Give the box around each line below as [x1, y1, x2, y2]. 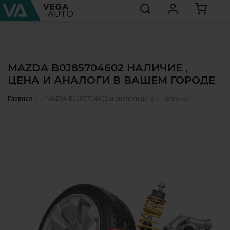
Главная [8, 95, 32, 102]
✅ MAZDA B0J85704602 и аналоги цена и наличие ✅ [40, 95, 193, 102]
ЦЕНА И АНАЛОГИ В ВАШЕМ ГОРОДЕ [8, 74, 215, 86]
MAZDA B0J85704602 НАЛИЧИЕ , [8, 62, 188, 74]
